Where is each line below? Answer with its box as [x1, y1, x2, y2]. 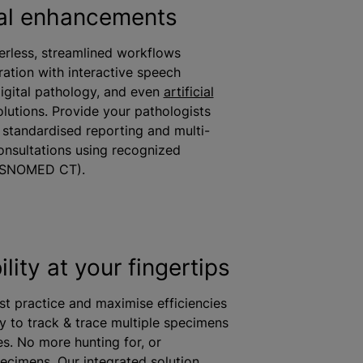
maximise [95, 294, 153, 311]
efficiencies [152, 294, 227, 311]
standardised [2, 122, 82, 139]
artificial [163, 83, 214, 100]
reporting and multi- [81, 122, 210, 139]
